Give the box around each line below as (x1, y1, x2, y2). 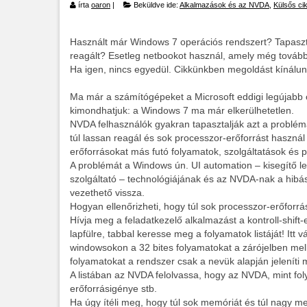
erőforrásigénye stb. (70, 283, 157, 295)
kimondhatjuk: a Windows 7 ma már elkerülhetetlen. (70, 105, 294, 116)
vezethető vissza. (70, 187, 145, 199)
